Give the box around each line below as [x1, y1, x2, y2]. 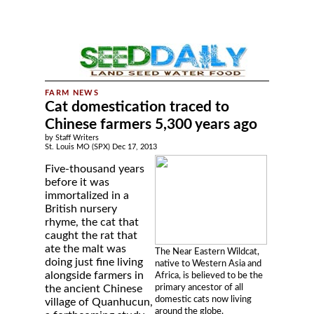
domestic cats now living [155, 294, 252, 304]
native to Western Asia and [155, 259, 261, 268]
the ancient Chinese [45, 283, 142, 294]
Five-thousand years [45, 163, 144, 175]
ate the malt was [45, 243, 126, 254]
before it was [45, 177, 109, 188]
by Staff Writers [45, 134, 99, 142]
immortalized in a [45, 190, 129, 201]
